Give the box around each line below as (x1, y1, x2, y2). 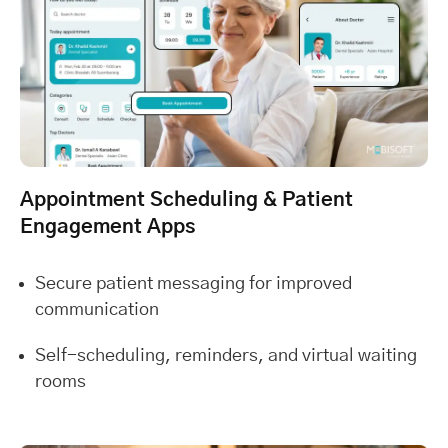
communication (35, 300, 159, 319)
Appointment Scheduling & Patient (20, 189, 353, 210)
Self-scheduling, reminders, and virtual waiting (35, 346, 417, 365)
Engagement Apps (20, 216, 195, 237)
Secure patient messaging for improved (35, 274, 352, 293)
